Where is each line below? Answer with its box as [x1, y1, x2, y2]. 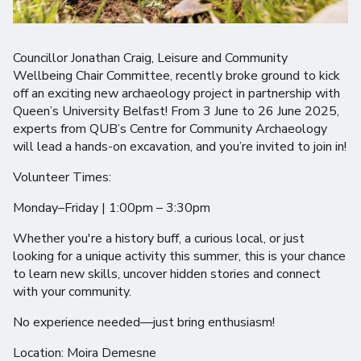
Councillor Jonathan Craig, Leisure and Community [13, 49, 288, 68]
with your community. [13, 283, 135, 301]
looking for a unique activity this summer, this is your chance [13, 247, 346, 266]
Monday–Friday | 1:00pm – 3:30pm [13, 199, 210, 218]
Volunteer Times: [13, 168, 111, 187]
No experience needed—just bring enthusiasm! [13, 313, 275, 332]
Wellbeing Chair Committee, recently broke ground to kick [13, 67, 340, 85]
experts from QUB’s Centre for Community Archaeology [13, 120, 327, 139]
